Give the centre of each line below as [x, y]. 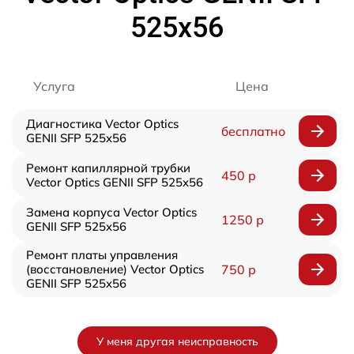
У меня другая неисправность [177, 341]
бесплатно [253, 131]
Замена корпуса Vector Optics [111, 212]
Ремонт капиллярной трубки [108, 168]
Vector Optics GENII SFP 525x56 [115, 182]
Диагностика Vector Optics [102, 123]
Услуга [54, 86]
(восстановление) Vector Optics [115, 269]
